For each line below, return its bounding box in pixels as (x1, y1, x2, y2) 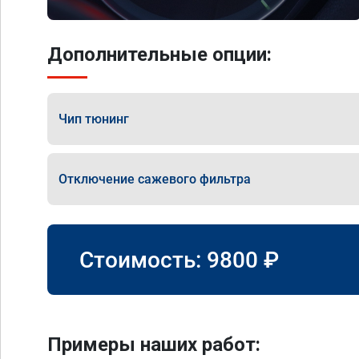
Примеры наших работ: (47, 333, 260, 356)
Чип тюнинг (58, 111, 129, 127)
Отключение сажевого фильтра (58, 171, 251, 187)
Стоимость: (79, 246, 207, 273)
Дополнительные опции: (47, 43, 272, 66)
